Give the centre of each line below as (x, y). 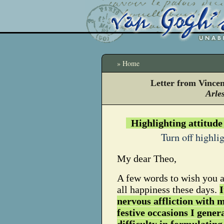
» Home (128, 63)
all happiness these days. (168, 189)
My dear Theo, (147, 158)
